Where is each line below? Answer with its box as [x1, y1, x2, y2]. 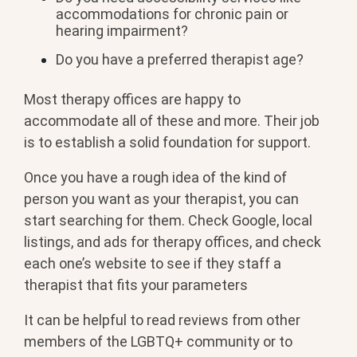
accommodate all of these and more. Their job [24, 112, 320, 129]
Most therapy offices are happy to [24, 90, 241, 108]
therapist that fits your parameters [24, 276, 251, 293]
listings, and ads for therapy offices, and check [24, 233, 321, 250]
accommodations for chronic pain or [56, 6, 288, 23]
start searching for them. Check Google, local [24, 211, 312, 229]
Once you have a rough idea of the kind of [24, 168, 287, 186]
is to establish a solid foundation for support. [24, 133, 311, 151]
